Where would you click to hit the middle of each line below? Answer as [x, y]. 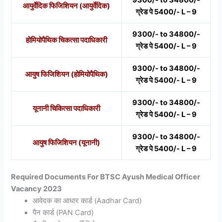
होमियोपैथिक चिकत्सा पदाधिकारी [67, 40]
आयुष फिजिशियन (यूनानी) [67, 143]
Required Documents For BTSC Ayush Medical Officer [106, 177]
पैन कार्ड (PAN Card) [63, 213]
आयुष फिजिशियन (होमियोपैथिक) [66, 75]
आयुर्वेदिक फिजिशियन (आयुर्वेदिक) [67, 6]
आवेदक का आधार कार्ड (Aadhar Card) [87, 201]
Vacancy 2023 [37, 189]
